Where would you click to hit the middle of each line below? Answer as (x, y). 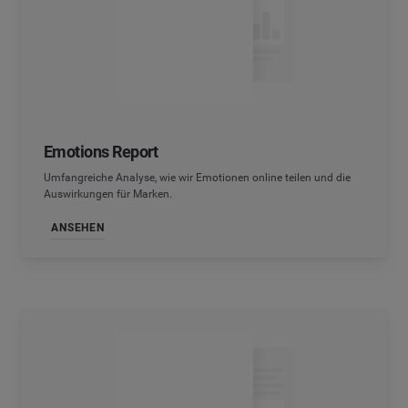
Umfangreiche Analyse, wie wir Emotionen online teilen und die (197, 178)
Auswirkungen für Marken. (108, 194)
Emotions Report (101, 152)
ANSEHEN (78, 227)
